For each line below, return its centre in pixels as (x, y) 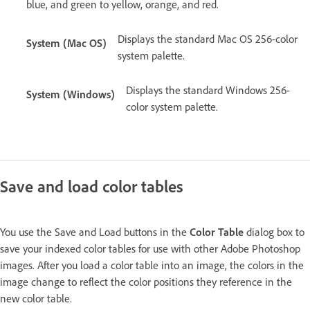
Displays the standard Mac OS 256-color (208, 39)
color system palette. (172, 107)
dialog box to (274, 232)
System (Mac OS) (66, 43)
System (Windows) (71, 94)
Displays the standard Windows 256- (208, 90)
